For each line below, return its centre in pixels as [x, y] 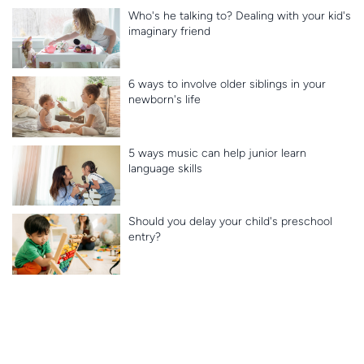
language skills [165, 168]
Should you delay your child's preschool [230, 222]
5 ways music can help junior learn [217, 153]
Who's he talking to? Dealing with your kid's [239, 15]
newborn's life [164, 100]
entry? [144, 237]
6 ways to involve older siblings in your [227, 84]
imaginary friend [169, 31]
